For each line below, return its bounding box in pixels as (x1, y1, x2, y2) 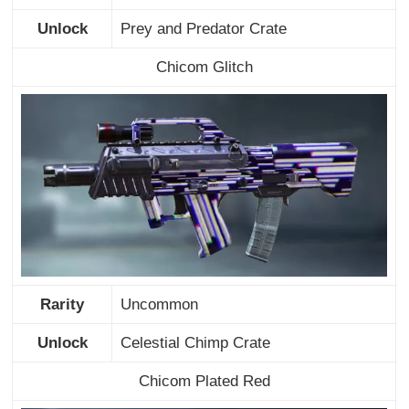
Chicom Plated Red (138, 372, 270, 390)
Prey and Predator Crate (120, 19, 287, 37)
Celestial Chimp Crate (120, 333, 270, 351)
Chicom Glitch (155, 58, 253, 76)
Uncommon (120, 295, 198, 313)
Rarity (40, 295, 85, 313)
